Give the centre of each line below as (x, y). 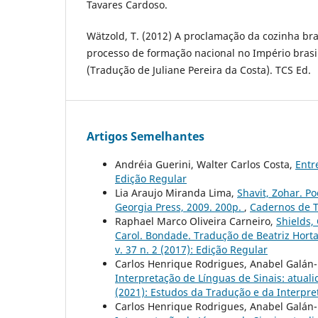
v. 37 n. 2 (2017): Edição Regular (191, 249)
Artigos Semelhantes (146, 136)
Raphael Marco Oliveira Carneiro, (196, 221)
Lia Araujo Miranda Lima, (176, 192)
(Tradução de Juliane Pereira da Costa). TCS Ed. (199, 70)
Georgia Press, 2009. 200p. (180, 207)
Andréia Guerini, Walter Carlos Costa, (205, 164)
